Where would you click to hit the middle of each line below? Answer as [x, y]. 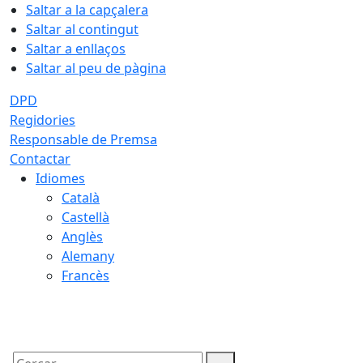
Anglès [82, 237]
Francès [85, 275]
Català [81, 198]
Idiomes [60, 178]
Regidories [43, 120]
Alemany [88, 256]
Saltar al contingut [82, 29]
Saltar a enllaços [76, 49]
